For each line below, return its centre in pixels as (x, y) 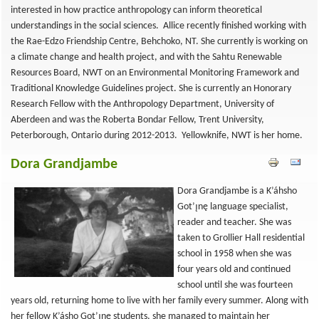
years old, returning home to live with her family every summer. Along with (159, 301)
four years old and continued (234, 270)
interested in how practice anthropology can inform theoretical (136, 10)
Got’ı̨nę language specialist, (233, 207)
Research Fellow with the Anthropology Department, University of (142, 104)
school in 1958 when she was (234, 254)
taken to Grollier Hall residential (241, 238)
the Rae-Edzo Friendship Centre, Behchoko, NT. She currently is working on (159, 42)
